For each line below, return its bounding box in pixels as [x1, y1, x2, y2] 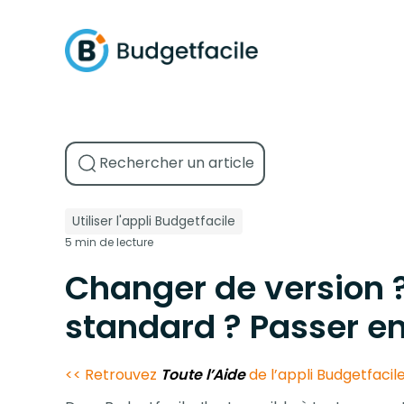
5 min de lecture [65, 234, 153, 250]
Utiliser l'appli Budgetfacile [72, 211, 235, 230]
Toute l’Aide [161, 363, 245, 385]
